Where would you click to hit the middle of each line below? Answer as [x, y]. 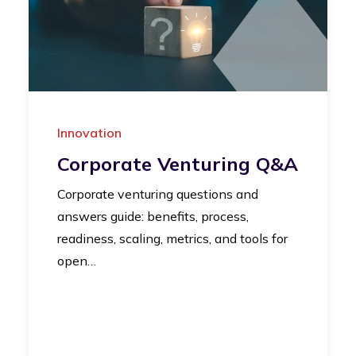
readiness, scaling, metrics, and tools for [172, 239]
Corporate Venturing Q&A [178, 164]
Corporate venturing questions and [158, 194]
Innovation [89, 133]
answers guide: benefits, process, [153, 217]
